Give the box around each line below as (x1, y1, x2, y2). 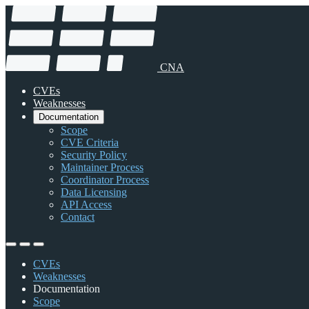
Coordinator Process (61, 174, 149, 186)
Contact (61, 211, 94, 223)
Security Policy (61, 149, 127, 161)
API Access (61, 199, 112, 211)
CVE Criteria (61, 137, 119, 149)
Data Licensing (61, 186, 127, 199)
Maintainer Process (61, 161, 143, 174)
